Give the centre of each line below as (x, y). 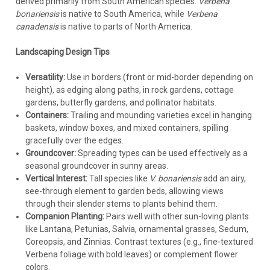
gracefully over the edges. (74, 141)
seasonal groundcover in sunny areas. (96, 166)
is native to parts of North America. (125, 27)
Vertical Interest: (56, 179)
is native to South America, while (122, 14)
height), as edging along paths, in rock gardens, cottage (129, 90)
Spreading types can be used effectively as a (162, 153)
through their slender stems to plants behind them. (121, 204)
